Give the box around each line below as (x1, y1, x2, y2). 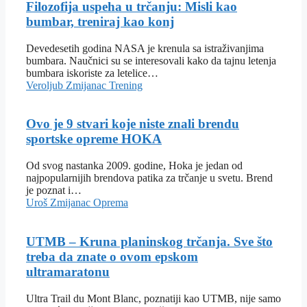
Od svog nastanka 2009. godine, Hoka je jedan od (26, 160, 243, 172)
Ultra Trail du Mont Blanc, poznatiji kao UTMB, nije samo (26, 292, 281, 304)
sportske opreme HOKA (26, 132, 162, 147)
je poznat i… (26, 184, 82, 197)
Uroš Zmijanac (26, 197, 93, 209)
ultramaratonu (26, 264, 110, 279)
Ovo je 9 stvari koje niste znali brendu (26, 116, 239, 132)
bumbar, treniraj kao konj (26, 14, 174, 29)
